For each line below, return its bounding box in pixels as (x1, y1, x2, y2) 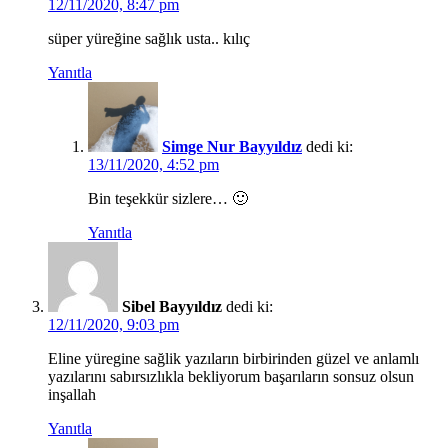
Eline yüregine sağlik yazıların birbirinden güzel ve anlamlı (48, 349, 419, 367)
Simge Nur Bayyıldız (162, 137, 302, 155)
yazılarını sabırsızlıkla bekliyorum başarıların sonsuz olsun (48, 367, 414, 385)
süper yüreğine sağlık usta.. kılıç (48, 29, 250, 47)
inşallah (48, 385, 96, 403)
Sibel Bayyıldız (122, 297, 222, 315)
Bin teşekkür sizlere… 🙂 (88, 189, 248, 207)
